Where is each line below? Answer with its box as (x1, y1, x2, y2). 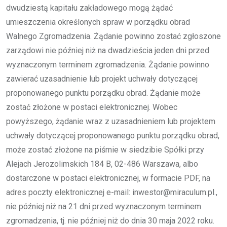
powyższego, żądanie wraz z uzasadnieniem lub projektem (6, 116, 215, 126)
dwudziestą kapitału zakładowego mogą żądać (6, 3, 173, 13)
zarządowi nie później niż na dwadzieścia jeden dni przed (6, 45, 209, 55)
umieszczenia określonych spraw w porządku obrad (6, 17, 190, 27)
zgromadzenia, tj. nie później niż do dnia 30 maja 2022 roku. (6, 215, 214, 225)
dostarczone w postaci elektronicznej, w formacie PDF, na (6, 173, 210, 183)
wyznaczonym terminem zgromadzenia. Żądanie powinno (6, 59, 209, 69)
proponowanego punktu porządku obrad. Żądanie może (6, 88, 201, 98)
